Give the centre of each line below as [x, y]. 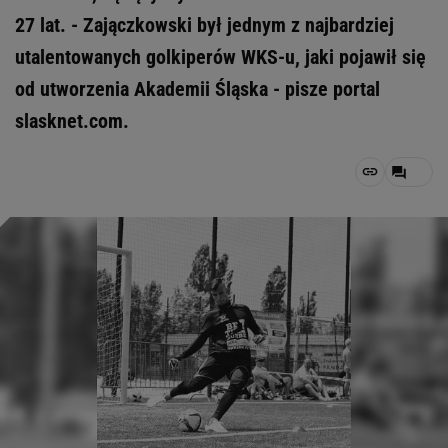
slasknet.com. [72, 121]
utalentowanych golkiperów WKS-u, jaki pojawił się [220, 57]
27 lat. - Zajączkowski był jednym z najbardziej [204, 25]
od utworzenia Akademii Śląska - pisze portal [197, 89]
